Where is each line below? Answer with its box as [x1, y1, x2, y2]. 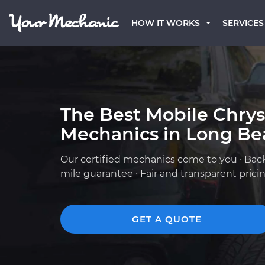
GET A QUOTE [132, 214, 202, 225]
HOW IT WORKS [131, 18, 200, 28]
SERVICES [222, 18, 264, 28]
